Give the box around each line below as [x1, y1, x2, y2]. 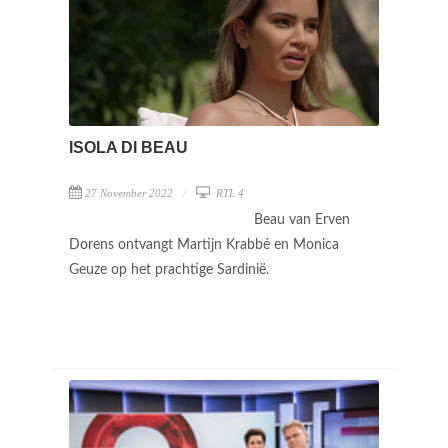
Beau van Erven [254, 212, 350, 227]
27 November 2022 [85, 186, 173, 199]
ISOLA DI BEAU [69, 138, 188, 156]
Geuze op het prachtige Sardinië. [69, 262, 273, 277]
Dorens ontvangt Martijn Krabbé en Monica [69, 237, 339, 252]
